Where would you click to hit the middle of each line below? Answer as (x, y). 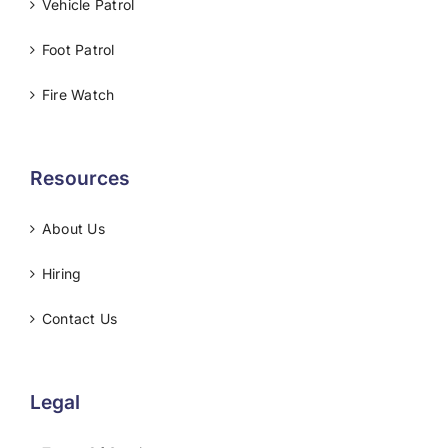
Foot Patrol (78, 50)
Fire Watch (78, 95)
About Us (73, 229)
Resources (80, 178)
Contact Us (80, 319)
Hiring (62, 274)
